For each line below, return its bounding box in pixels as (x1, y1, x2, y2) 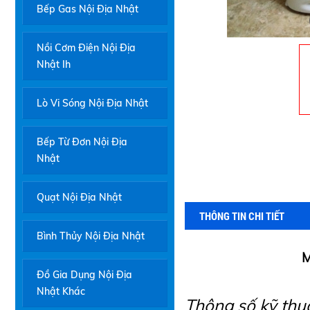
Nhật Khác (37, 285, 85, 298)
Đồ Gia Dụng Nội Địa (37, 268, 132, 281)
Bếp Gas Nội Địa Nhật (37, 3, 138, 15)
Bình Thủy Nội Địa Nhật (37, 230, 145, 242)
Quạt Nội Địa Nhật (37, 191, 122, 203)
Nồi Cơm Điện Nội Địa (37, 42, 136, 54)
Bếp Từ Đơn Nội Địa (37, 136, 127, 148)
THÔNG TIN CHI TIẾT (199, 210, 284, 223)
